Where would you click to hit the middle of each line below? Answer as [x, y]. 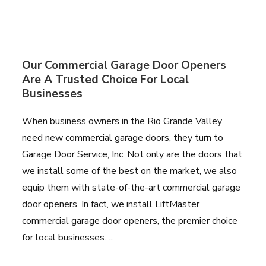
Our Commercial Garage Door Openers [124, 65]
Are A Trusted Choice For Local [106, 79]
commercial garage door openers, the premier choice [130, 221]
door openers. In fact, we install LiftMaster [111, 204]
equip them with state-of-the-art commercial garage [132, 187]
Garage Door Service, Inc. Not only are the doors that [132, 154]
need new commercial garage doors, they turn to [123, 137]
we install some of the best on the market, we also [130, 171]
